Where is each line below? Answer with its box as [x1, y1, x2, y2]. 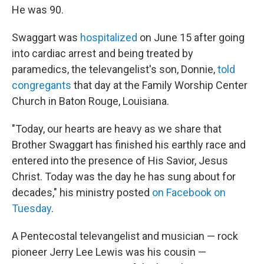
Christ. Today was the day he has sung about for [12, 170, 236, 183]
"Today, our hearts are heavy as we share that [12, 123, 222, 135]
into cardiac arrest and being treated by [12, 47, 193, 60]
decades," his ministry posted [12, 186, 152, 199]
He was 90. [12, 4, 64, 16]
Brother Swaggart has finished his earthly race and [12, 138, 246, 151]
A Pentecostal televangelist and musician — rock [12, 230, 238, 242]
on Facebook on [152, 186, 226, 199]
